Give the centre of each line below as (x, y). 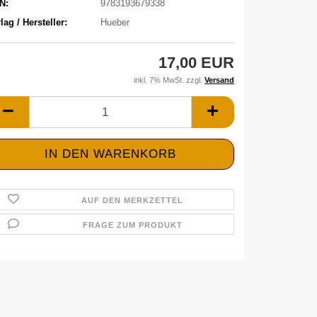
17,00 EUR (196, 63)
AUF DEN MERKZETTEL (133, 200)
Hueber (115, 22)
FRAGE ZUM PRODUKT (132, 225)
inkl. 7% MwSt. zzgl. (169, 80)
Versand (219, 80)
